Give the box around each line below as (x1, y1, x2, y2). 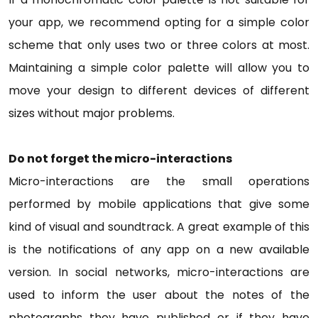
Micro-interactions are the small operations (9, 172, 309, 190)
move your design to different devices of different (9, 82, 309, 99)
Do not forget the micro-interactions (9, 150, 232, 167)
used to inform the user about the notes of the (9, 286, 309, 303)
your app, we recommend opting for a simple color (9, 13, 309, 31)
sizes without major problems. (9, 104, 175, 121)
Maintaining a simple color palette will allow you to (9, 59, 309, 76)
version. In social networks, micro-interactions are (9, 263, 309, 280)
